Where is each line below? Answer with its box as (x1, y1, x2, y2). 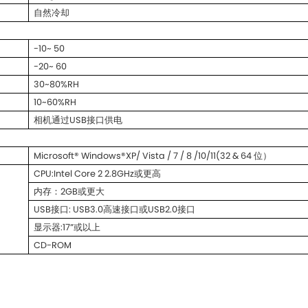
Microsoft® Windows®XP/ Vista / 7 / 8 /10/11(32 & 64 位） (33, 149, 272, 162)
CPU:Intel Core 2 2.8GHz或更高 (33, 167, 161, 179)
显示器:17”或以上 (33, 221, 100, 233)
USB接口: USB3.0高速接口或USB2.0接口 (33, 203, 195, 215)
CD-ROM (33, 239, 71, 251)
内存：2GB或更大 (33, 185, 104, 197)
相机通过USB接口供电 (33, 113, 122, 126)
